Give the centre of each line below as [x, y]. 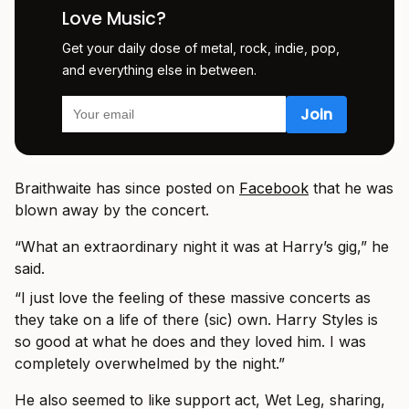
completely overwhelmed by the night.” [150, 363]
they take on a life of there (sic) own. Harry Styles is [196, 319]
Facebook [274, 188]
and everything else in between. [159, 69]
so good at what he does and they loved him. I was [190, 341]
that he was [351, 188]
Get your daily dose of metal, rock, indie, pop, [201, 47]
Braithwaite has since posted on [127, 188]
